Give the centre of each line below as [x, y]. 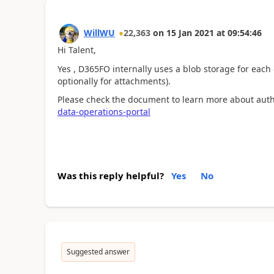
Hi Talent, [76, 50]
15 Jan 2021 [190, 33]
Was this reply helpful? [110, 175]
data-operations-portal [104, 112]
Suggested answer [98, 251]
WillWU [99, 33]
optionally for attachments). [114, 81]
